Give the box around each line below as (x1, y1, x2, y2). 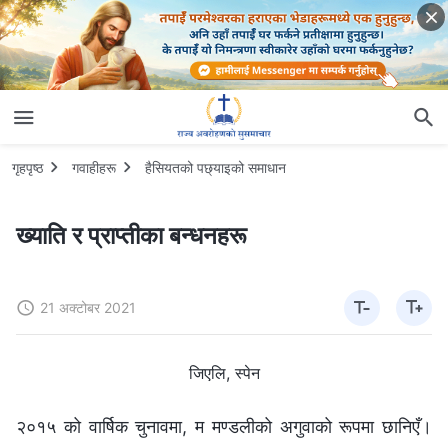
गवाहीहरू (72, 158, 116, 176)
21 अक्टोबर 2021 (40, 298, 136, 316)
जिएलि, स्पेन (188, 362, 260, 383)
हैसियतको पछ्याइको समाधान (145, 158, 286, 176)
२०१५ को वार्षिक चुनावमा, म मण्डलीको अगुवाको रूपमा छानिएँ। (16, 415, 432, 437)
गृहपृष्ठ (12, 158, 43, 176)
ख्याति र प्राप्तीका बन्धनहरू (16, 220, 247, 250)
